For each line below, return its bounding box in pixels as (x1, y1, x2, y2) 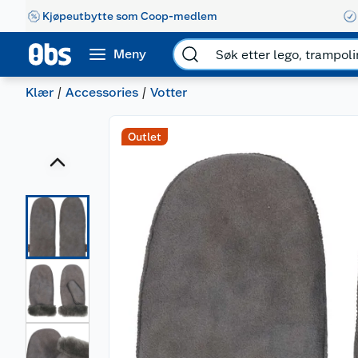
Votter (150, 85, 187, 100)
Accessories (66, 85, 138, 100)
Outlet (128, 130, 161, 143)
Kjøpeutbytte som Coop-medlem (42, 9, 217, 22)
